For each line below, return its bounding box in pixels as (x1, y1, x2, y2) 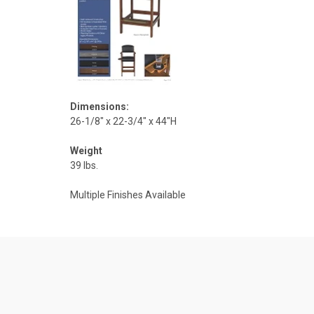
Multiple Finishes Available (70, 189, 186, 201)
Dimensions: (70, 101, 129, 113)
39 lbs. (70, 160, 98, 172)
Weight (70, 145, 102, 157)
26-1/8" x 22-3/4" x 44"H (70, 116, 177, 128)
